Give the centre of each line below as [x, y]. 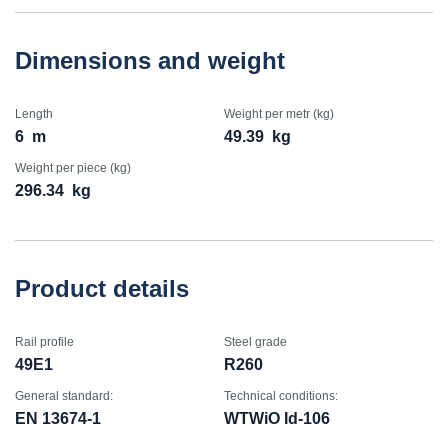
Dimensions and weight [150, 60]
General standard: [64, 396]
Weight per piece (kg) [73, 168]
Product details [102, 288]
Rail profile [44, 342]
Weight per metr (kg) [279, 114]
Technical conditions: [281, 396]
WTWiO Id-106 [277, 418]
